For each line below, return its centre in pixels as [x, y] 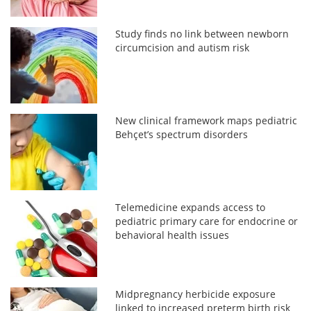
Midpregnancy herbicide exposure [196, 294]
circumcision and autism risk [183, 47]
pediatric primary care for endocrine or [207, 221]
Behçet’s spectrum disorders [182, 134]
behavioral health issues [173, 235]
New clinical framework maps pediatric [207, 120]
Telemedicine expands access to [191, 207]
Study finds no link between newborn [202, 33]
